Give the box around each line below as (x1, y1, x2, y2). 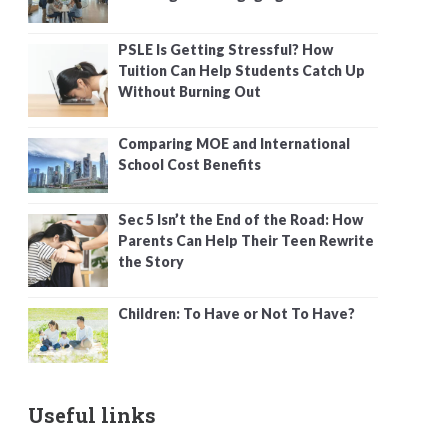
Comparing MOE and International (118, 134, 350, 152)
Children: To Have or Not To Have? (118, 304, 355, 322)
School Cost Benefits (118, 155, 261, 173)
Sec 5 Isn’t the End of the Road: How (118, 210, 363, 228)
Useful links (28, 401, 156, 428)
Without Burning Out (118, 82, 261, 100)
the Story (118, 252, 184, 270)
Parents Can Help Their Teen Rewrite (118, 231, 374, 249)
